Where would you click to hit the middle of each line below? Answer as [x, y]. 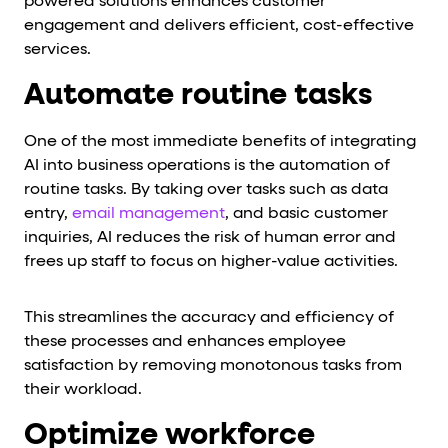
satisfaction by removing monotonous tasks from [213, 365]
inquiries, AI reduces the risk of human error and [210, 237]
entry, [48, 213]
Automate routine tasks [198, 95]
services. [57, 49]
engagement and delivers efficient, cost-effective [219, 25]
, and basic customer [306, 213]
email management [148, 213]
